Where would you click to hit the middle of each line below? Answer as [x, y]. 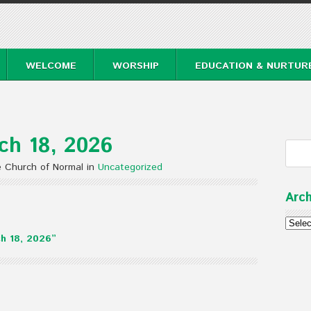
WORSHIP [136, 66]
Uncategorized [130, 167]
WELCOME [51, 66]
